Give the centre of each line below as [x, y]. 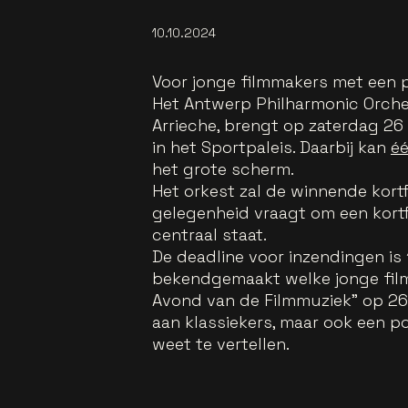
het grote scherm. [223, 168]
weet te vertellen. [221, 343]
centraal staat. [209, 234]
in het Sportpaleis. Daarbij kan [271, 147]
